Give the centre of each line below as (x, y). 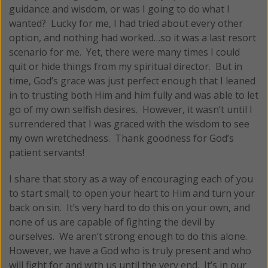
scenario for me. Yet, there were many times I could (124, 52)
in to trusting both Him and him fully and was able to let (134, 95)
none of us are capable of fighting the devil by (112, 222)
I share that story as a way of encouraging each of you (131, 179)
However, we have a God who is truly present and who (130, 250)
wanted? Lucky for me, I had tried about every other (126, 23)
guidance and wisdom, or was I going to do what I (119, 9)
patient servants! (47, 152)
